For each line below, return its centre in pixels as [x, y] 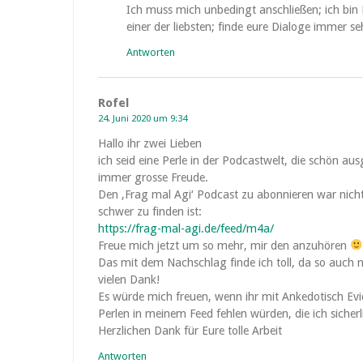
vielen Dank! [129, 280]
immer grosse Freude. [153, 177]
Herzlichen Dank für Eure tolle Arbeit [190, 331]
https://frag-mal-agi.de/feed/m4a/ [186, 228]
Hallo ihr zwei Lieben [150, 143]
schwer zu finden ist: [150, 211]
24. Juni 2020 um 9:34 [143, 118]
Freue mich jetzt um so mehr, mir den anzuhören [224, 246]
